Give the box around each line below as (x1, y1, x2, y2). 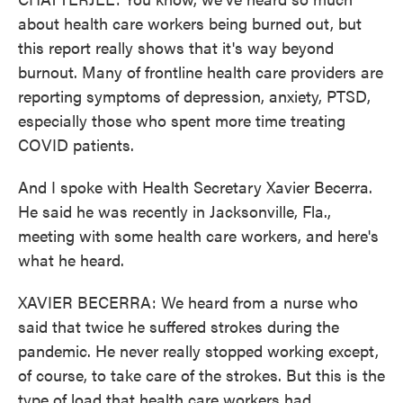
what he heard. (18, 248, 124, 271)
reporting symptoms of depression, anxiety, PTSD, (18, 85, 371, 107)
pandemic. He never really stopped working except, (18, 339, 379, 362)
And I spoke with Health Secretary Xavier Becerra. (18, 175, 372, 198)
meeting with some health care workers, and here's (18, 224, 379, 246)
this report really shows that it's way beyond (18, 36, 334, 58)
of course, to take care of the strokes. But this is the (18, 363, 385, 386)
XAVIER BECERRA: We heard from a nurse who (18, 291, 358, 313)
